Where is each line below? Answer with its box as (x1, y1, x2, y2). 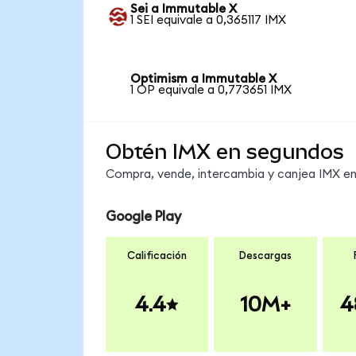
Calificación (127, 250, 187, 261)
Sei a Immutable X (130, 3, 238, 16)
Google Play (105, 210, 181, 224)
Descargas (238, 250, 292, 261)
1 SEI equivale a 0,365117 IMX (130, 14, 287, 27)
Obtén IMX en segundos (105, 139, 344, 164)
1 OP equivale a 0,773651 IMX (130, 83, 292, 96)
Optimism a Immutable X (130, 72, 277, 85)
